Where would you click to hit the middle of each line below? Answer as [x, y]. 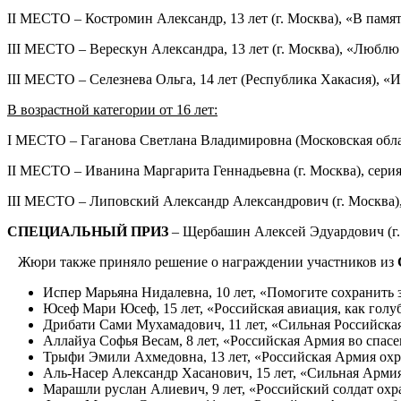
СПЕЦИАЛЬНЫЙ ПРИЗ [88, 231]
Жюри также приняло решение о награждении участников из [202, 261]
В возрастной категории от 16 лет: [112, 109]
